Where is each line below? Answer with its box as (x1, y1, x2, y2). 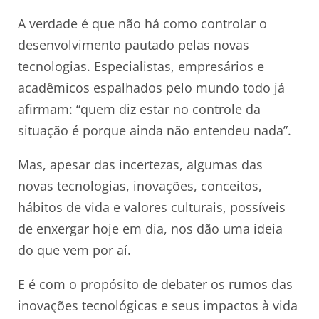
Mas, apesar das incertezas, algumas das (18, 156, 263, 174)
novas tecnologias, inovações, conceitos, (18, 177, 262, 195)
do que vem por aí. (18, 241, 131, 259)
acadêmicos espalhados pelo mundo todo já (18, 79, 285, 97)
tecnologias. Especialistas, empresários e (18, 58, 264, 75)
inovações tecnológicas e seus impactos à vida (18, 297, 298, 315)
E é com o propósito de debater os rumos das (18, 276, 293, 293)
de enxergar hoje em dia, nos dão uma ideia (18, 220, 283, 238)
